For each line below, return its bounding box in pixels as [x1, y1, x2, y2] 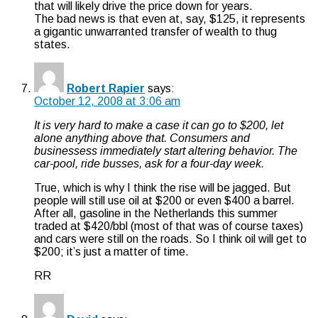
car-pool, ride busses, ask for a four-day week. [34, 157, 264, 170]
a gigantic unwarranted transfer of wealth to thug [34, 25, 277, 38]
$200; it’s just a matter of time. [34, 245, 189, 258]
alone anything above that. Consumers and [34, 131, 250, 144]
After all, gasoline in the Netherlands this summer [34, 207, 278, 219]
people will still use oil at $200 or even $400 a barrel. [34, 194, 295, 207]
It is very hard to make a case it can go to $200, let [34, 119, 283, 131]
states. [34, 38, 70, 50]
